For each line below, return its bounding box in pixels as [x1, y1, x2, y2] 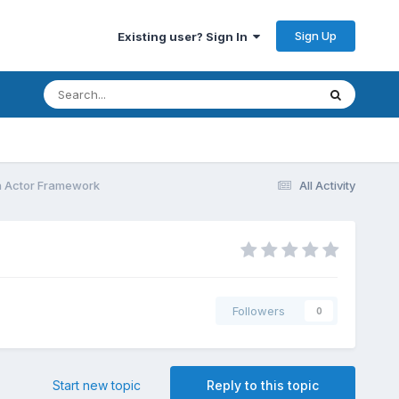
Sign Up [295, 28, 338, 43]
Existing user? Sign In [118, 28, 254, 44]
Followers [232, 304, 286, 319]
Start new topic [53, 378, 142, 394]
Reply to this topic [207, 378, 320, 394]
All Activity [299, 177, 356, 192]
